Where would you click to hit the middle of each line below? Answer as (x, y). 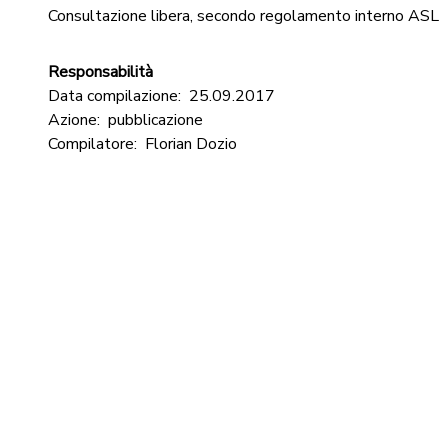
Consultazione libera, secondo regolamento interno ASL (243, 16)
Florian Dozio (191, 144)
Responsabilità (100, 72)
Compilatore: (92, 144)
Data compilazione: (114, 96)
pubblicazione (155, 120)
